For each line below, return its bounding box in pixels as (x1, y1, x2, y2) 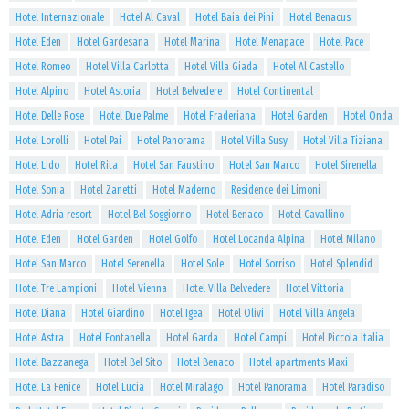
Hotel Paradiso (322, 381, 384, 393)
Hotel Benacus (289, 11, 351, 24)
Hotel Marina (164, 36, 220, 48)
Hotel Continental (237, 85, 313, 98)
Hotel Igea (160, 307, 203, 320)
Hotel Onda (343, 110, 393, 122)
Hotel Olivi (218, 307, 264, 320)
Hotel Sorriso (239, 257, 295, 270)
